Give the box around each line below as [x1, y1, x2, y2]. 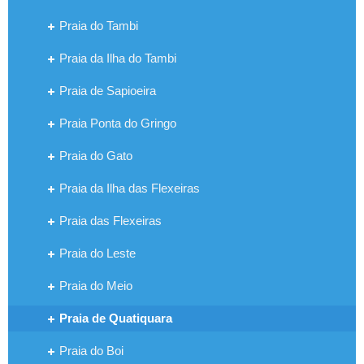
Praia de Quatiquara [59, 310, 172, 325]
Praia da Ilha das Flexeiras [59, 180, 200, 195]
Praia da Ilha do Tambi [59, 50, 176, 65]
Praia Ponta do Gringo [59, 115, 176, 130]
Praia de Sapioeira [59, 83, 156, 97]
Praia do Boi [59, 343, 123, 357]
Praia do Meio [59, 278, 132, 292]
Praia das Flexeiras [59, 213, 162, 227]
